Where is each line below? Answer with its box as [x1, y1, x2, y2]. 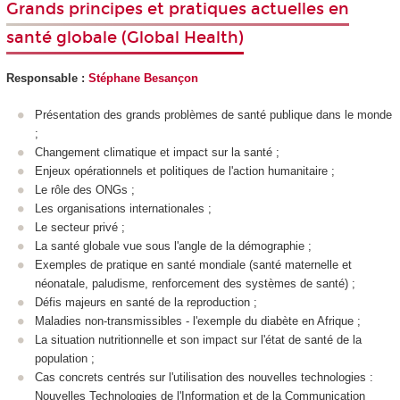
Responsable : [5, 71, 88, 86]
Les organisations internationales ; [35, 201, 212, 215]
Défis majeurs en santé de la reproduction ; [35, 295, 257, 309]
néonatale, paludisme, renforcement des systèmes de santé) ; [35, 276, 355, 290]
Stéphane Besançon [87, 71, 198, 86]
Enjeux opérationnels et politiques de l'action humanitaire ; [35, 163, 335, 178]
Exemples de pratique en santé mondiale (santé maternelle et [35, 257, 352, 271]
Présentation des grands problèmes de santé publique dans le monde [35, 107, 392, 121]
